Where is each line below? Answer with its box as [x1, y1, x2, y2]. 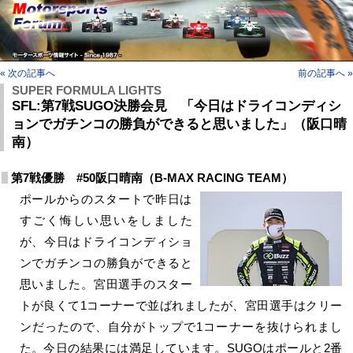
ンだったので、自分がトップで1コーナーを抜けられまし [19, 319, 342, 333]
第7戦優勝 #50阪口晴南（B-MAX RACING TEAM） [11, 170, 293, 184]
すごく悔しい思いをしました [19, 213, 192, 227]
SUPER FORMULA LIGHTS [12, 83, 162, 97]
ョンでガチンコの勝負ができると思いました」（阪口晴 [12, 116, 347, 132]
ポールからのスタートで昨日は [19, 191, 192, 206]
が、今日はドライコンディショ [19, 234, 192, 248]
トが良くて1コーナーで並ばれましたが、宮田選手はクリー [19, 298, 342, 312]
